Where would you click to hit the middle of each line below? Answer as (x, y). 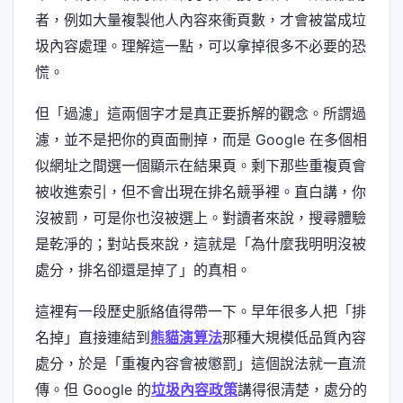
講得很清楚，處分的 (302, 389)
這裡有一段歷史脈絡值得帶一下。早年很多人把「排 (201, 311)
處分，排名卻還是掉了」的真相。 (143, 269)
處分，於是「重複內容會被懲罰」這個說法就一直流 (201, 363)
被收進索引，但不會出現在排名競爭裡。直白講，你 (201, 191)
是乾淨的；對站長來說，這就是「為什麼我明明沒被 (201, 243)
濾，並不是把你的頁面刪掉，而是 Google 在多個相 (201, 139)
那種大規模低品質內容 (294, 337)
